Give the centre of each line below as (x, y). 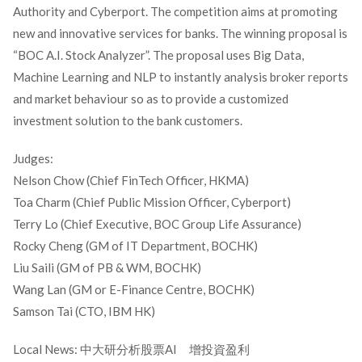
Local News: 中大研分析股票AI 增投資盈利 (131, 349)
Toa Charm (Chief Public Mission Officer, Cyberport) (152, 202)
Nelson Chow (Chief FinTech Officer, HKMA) (130, 181)
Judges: (33, 159)
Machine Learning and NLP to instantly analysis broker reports (180, 77)
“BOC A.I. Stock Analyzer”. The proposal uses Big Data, (158, 55)
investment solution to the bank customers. (127, 121)
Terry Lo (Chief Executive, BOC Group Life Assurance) (157, 224)
